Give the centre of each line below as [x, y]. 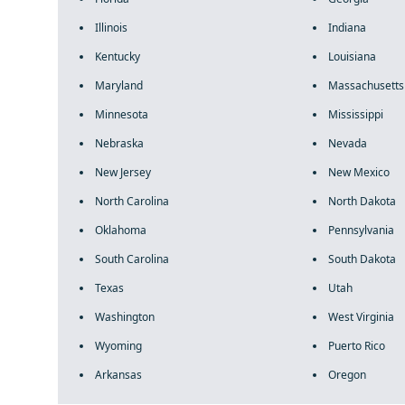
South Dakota [362, 259]
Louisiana [352, 57]
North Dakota [362, 201]
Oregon [347, 375]
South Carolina [132, 259]
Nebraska [119, 143]
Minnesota [122, 114]
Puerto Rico [356, 346]
